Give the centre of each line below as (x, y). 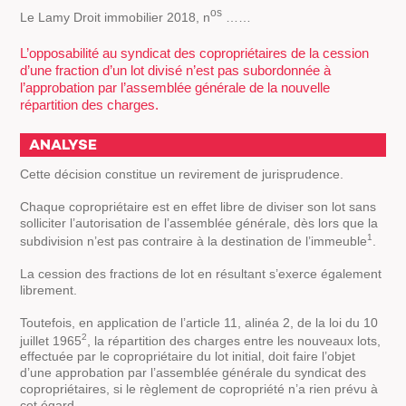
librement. (49, 290)
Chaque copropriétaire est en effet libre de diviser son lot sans (198, 207)
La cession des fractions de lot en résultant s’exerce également (201, 273)
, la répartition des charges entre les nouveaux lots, (234, 340)
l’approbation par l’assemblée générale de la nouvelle (175, 87)
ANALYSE (63, 145)
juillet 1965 (51, 340)
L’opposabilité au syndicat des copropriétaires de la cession (195, 53)
